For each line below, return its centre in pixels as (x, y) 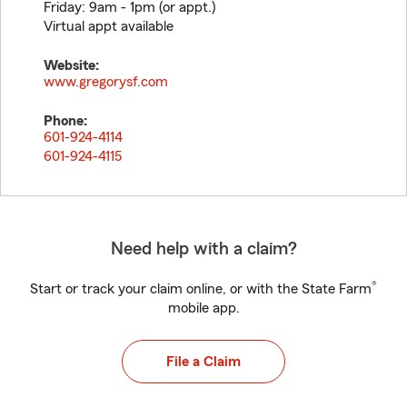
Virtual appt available (109, 26)
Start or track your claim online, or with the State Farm (201, 289)
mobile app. (203, 308)
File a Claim (203, 362)
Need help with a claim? (203, 249)
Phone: (65, 121)
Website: (71, 65)
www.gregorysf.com (106, 82)
